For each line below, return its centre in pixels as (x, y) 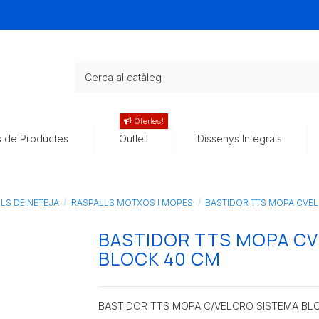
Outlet (133, 139)
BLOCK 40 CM (160, 259)
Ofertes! (148, 121)
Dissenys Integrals (240, 139)
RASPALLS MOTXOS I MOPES (132, 203)
